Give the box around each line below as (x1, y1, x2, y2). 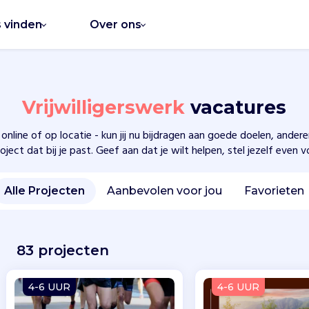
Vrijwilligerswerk (22, 96, 191, 119)
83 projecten (16, 242, 109, 259)
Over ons (90, 17, 141, 31)
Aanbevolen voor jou (107, 184, 223, 198)
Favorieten (244, 184, 305, 198)
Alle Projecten (4, 184, 86, 198)
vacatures (190, 96, 287, 119)
